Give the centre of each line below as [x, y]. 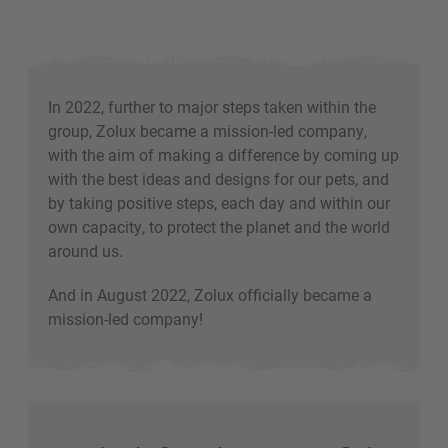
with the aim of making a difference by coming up [223, 154]
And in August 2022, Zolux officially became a [210, 294]
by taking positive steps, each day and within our [219, 202]
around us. [87, 250]
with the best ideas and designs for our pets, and [218, 178]
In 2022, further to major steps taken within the [212, 106]
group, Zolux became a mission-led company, [207, 130]
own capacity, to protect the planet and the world [219, 226]
